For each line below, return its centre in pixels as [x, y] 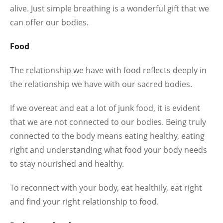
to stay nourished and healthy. [67, 164]
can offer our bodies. [49, 22]
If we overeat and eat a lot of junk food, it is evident [105, 108]
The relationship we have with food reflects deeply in [108, 70]
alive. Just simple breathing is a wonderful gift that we [110, 8]
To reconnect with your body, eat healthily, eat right [106, 188]
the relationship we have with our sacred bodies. [101, 84]
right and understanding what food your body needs [109, 150]
